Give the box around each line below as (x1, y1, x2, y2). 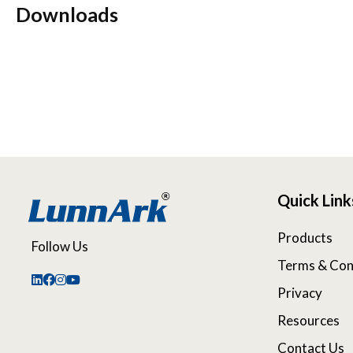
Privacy (277, 284, 322, 302)
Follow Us (32, 237, 88, 255)
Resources (277, 312, 340, 329)
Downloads (16, 2, 118, 27)
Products (277, 229, 333, 247)
